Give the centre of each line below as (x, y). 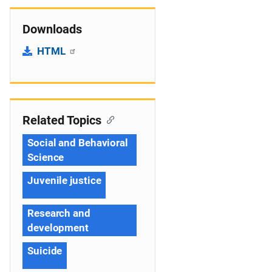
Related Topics (62, 120)
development (58, 228)
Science (46, 157)
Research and (59, 213)
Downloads (52, 29)
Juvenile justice (64, 180)
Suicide (45, 251)
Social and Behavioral (78, 143)
